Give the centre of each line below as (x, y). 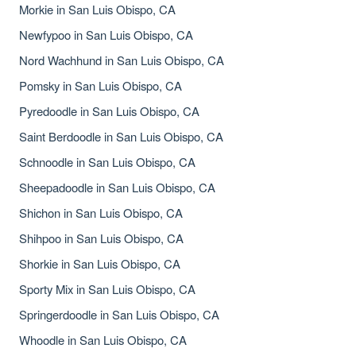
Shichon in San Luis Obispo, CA (101, 213)
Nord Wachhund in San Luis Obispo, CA (122, 60)
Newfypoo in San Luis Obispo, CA (106, 35)
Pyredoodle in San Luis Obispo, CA (109, 111)
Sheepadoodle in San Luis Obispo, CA (117, 187)
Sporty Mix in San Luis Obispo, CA (107, 289)
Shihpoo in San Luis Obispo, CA (101, 238)
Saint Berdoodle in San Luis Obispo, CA (121, 136)
